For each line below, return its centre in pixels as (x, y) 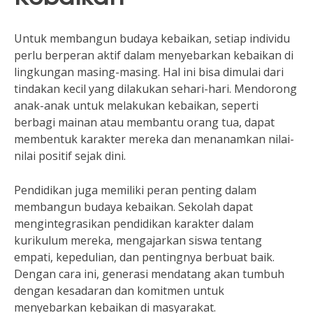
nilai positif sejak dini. (70, 156)
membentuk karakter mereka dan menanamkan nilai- (154, 139)
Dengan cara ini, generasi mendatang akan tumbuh (149, 274)
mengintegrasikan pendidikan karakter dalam (134, 224)
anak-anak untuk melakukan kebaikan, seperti (136, 106)
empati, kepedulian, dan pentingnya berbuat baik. (144, 257)
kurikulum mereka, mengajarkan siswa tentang (138, 241)
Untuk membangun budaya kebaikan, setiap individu (152, 39)
